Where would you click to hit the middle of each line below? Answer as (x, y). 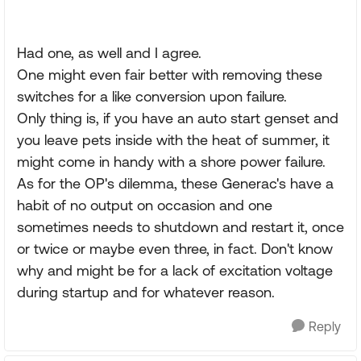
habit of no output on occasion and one (145, 205)
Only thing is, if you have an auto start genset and (178, 118)
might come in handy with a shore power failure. (171, 162)
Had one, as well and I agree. (109, 53)
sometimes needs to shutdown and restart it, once (180, 227)
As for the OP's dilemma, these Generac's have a (175, 183)
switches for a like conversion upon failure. (152, 96)
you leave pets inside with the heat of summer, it (173, 140)
